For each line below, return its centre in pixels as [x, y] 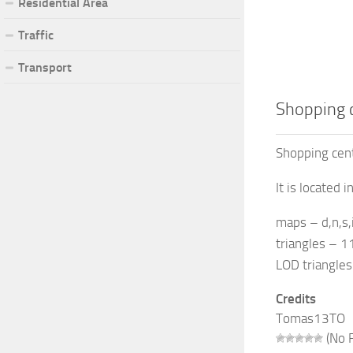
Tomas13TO [310, 319]
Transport [45, 67]
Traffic [36, 35]
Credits [296, 299]
